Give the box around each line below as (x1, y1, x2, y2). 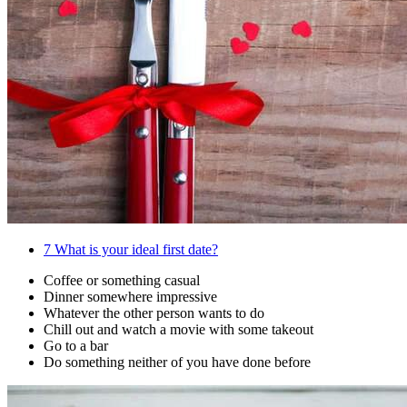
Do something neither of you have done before (44, 354, 311, 371)
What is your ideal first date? (51, 242, 218, 258)
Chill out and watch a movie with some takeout (44, 322, 313, 338)
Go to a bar (44, 338, 108, 354)
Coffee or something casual (44, 273, 200, 289)
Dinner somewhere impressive (44, 289, 217, 305)
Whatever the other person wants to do (44, 305, 264, 322)
